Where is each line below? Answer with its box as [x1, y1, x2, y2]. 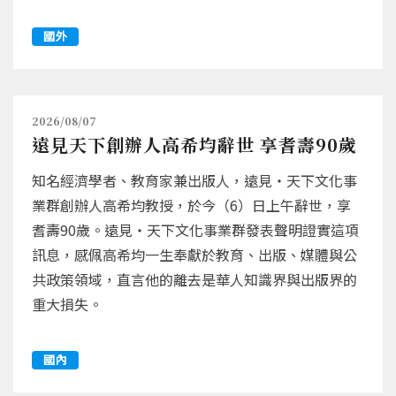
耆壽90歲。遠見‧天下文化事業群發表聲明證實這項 [32, 219, 359, 240]
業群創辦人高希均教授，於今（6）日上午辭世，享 [32, 194, 351, 216]
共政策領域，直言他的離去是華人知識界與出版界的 [32, 269, 357, 290]
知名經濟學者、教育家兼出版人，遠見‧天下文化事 [32, 170, 357, 191]
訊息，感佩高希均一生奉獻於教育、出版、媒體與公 [32, 244, 357, 265]
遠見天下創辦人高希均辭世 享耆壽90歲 [32, 132, 357, 157]
